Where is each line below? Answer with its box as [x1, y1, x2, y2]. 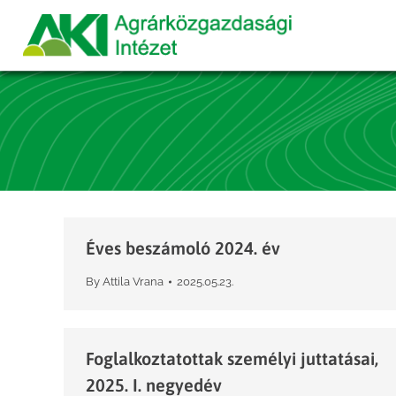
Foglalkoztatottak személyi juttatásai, [86, 348, 378, 369]
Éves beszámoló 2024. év [86, 238, 280, 258]
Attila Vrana [103, 275, 164, 288]
